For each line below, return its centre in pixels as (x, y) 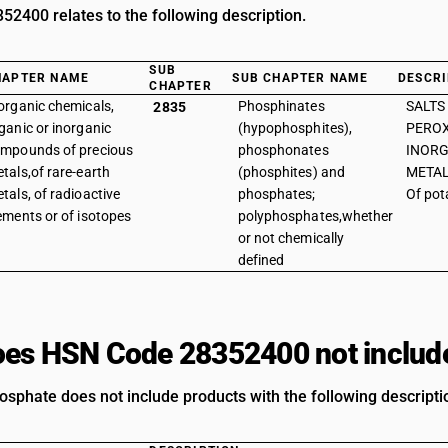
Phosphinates (281, 106)
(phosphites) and (291, 172)
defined (261, 260)
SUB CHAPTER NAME (300, 78)
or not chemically (291, 238)
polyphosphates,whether (315, 216)
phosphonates (283, 150)
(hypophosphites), (295, 128)
